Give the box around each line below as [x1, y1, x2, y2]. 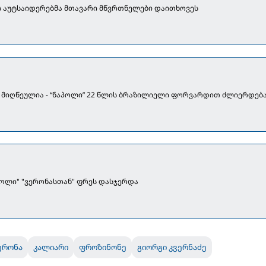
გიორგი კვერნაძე [137, 242, 207, 253]
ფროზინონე [79, 242, 127, 253]
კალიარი [33, 242, 69, 253]
